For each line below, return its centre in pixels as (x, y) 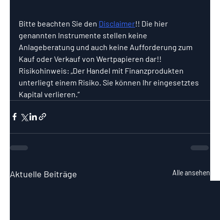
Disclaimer (117, 23)
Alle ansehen (191, 172)
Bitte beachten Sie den (59, 23)
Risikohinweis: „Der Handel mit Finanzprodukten (102, 70)
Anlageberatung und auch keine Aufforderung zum (106, 47)
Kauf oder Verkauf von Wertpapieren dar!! (91, 58)
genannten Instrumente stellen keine (84, 35)
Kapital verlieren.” (49, 94)
